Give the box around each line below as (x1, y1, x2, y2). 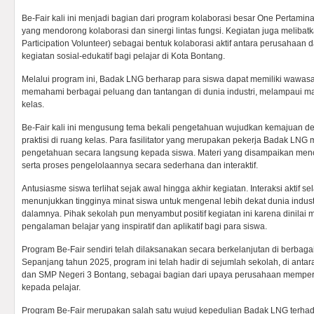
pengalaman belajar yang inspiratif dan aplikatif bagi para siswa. (22, 221, 267, 231)
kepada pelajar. (22, 282, 81, 292)
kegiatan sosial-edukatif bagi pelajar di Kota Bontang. (22, 51, 225, 61)
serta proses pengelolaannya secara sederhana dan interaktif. (22, 161, 258, 170)
